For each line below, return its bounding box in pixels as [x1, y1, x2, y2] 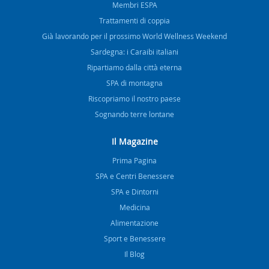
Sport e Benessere [103, 233, 166, 243]
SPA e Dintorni [110, 186, 159, 196]
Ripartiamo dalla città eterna [87, 62, 182, 72]
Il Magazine [111, 135, 158, 147]
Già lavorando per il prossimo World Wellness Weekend [42, 31, 227, 41]
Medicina [119, 202, 150, 212]
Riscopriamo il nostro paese [88, 93, 181, 103]
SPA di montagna [106, 77, 163, 88]
